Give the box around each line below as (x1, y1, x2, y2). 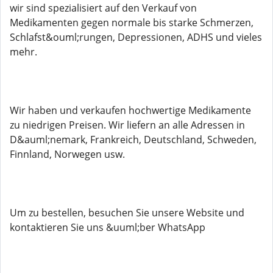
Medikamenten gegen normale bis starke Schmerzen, (10, 16, 253, 29)
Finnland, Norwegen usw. (10, 147, 125, 161)
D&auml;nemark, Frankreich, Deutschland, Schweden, (10, 133, 257, 146)
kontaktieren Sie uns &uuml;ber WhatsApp (10, 221, 205, 234)
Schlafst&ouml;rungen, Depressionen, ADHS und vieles (10, 30, 262, 44)
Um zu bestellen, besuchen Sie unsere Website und (10, 206, 244, 219)
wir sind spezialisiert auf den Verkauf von (10, 1, 197, 15)
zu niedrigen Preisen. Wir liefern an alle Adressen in (10, 118, 245, 132)
